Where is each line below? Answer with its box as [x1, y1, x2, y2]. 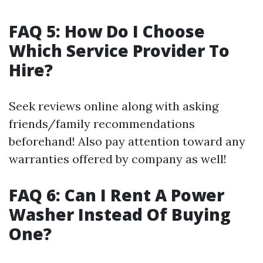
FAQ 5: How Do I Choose [9, 20, 205, 42]
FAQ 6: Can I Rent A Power [9, 184, 224, 206]
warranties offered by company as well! [9, 151, 227, 166]
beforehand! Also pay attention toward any [9, 134, 245, 149]
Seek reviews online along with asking [9, 99, 218, 113]
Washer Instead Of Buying [9, 203, 231, 225]
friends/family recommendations [9, 116, 195, 131]
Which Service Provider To [9, 39, 230, 62]
